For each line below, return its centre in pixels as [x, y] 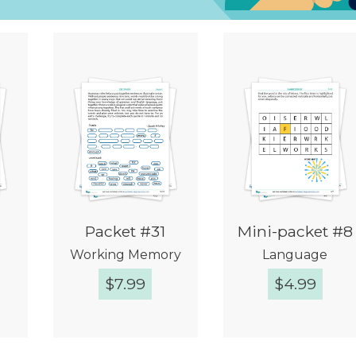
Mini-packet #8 [295, 232]
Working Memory [125, 255]
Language [295, 255]
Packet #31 [126, 232]
